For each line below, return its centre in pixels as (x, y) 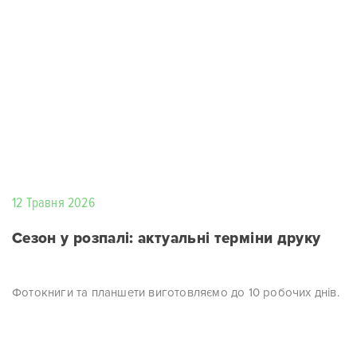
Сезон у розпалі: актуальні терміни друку (167, 239)
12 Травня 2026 (53, 203)
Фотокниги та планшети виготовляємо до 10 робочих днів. (176, 292)
